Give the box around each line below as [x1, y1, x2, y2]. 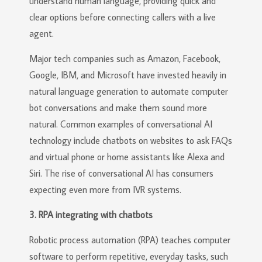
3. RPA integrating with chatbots [29, 209, 153, 220]
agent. [29, 27, 54, 39]
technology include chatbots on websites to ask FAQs [29, 135, 232, 146]
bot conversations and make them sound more [29, 102, 207, 113]
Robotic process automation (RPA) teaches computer [29, 234, 230, 246]
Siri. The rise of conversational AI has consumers [29, 167, 213, 179]
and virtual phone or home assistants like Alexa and [29, 151, 225, 163]
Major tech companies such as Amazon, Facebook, [29, 53, 220, 64]
